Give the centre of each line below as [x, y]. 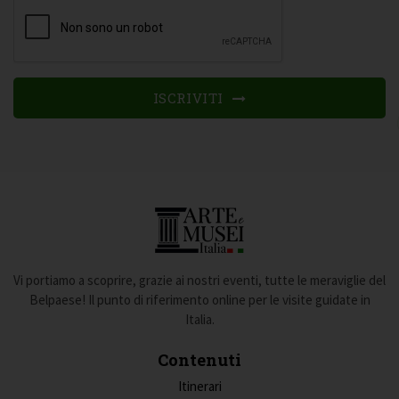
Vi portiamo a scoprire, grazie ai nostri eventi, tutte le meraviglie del [199, 281]
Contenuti [199, 360]
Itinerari [199, 387]
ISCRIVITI [190, 98]
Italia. [199, 320]
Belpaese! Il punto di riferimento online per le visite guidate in [199, 300]
